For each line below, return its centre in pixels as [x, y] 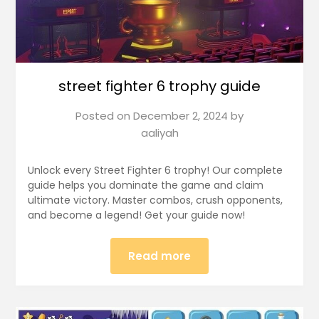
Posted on [104, 115]
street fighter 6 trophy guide [159, 86]
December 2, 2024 [181, 115]
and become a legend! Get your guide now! [136, 215]
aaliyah [159, 132]
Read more [159, 256]
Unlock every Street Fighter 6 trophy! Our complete [155, 170]
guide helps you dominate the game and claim [145, 185]
